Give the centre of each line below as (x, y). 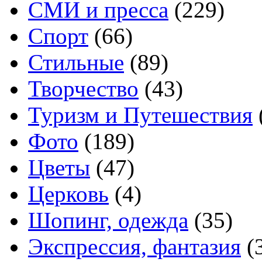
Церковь (68, 194)
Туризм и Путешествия (140, 115)
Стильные (76, 63)
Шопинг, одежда (108, 220)
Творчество (83, 89)
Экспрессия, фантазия (135, 247)
